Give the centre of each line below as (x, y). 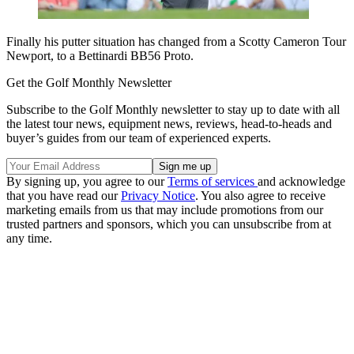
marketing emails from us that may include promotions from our (165, 209)
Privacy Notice (158, 195)
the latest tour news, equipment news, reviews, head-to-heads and (169, 123)
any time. (29, 238)
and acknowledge (301, 181)
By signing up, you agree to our (87, 181)
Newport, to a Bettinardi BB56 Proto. (100, 55)
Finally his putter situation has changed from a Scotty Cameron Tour (176, 41)
